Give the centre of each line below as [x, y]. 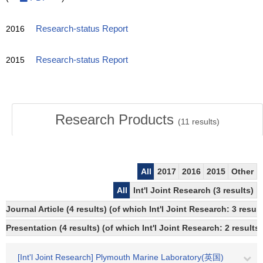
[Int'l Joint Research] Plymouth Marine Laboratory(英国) [121, 257]
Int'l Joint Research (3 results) [193, 190]
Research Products [117, 119]
